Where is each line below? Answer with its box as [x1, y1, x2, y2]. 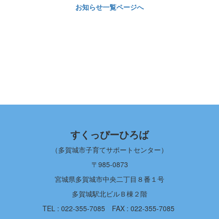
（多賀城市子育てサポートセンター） [51, 145, 168, 154]
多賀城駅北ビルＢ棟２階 [72, 189, 147, 198]
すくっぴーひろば [70, 127, 149, 141]
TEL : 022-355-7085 [42, 203, 105, 213]
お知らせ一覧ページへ [75, 2, 144, 12]
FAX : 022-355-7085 [111, 203, 175, 213]
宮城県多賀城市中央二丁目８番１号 [55, 174, 164, 184]
